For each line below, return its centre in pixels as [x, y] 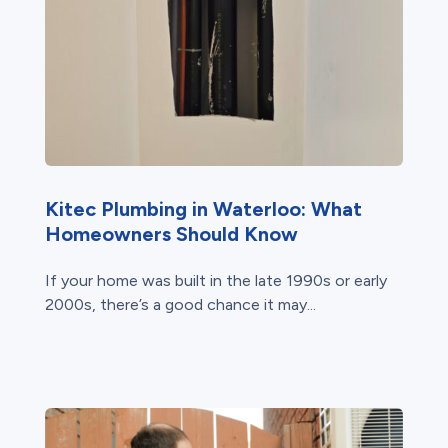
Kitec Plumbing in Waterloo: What [203, 208]
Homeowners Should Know [171, 233]
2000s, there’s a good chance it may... [180, 304]
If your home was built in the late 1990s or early [215, 280]
